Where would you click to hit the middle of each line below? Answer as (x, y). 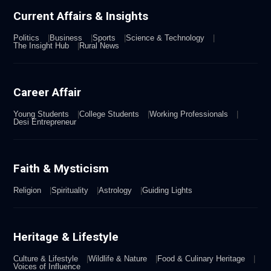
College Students (111, 114)
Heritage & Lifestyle (66, 237)
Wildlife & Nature (119, 258)
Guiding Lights (168, 190)
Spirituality (71, 190)
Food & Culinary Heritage (203, 258)
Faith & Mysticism (61, 168)
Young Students (43, 114)
